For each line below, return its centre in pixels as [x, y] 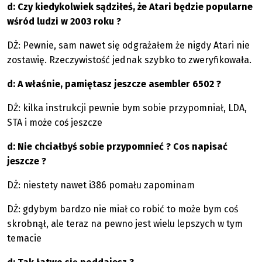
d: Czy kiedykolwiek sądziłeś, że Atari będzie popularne [130, 7]
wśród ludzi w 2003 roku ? [64, 21]
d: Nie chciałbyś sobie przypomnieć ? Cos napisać [117, 146]
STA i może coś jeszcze [55, 123]
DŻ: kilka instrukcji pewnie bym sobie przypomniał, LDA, [127, 108]
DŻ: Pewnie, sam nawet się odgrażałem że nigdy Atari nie [128, 45]
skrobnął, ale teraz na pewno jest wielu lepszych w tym [125, 224]
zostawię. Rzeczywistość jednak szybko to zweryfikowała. [129, 60]
